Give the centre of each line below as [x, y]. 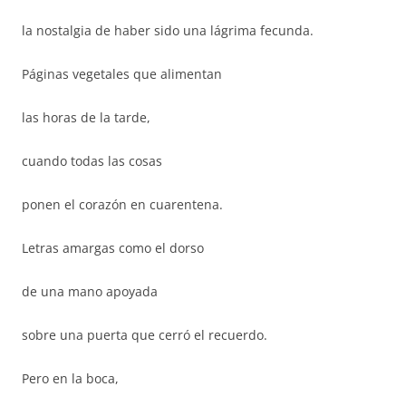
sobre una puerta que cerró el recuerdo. [145, 335]
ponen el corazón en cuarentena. [122, 204]
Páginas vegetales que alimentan [122, 74]
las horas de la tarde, [86, 117]
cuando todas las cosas [92, 161]
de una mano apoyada [90, 291]
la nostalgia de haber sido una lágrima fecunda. [168, 30]
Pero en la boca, [70, 378]
